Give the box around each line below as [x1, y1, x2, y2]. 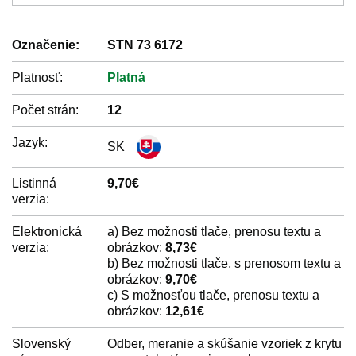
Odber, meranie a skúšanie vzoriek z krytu [107, 337, 342, 350]
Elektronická [12, 225, 82, 238]
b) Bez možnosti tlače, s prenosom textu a [107, 257, 341, 270]
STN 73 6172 [107, 38, 183, 52]
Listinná [12, 176, 56, 190]
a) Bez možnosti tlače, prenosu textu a [107, 225, 321, 238]
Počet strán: [12, 103, 79, 117]
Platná [107, 71, 145, 84]
